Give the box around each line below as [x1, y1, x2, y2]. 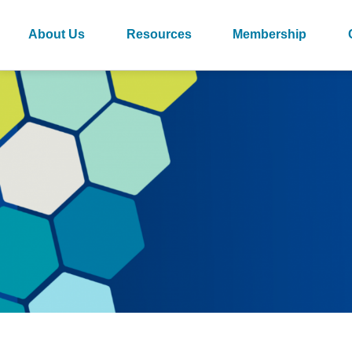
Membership [233, 27, 307, 41]
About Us [27, 27, 85, 41]
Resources [126, 27, 192, 41]
